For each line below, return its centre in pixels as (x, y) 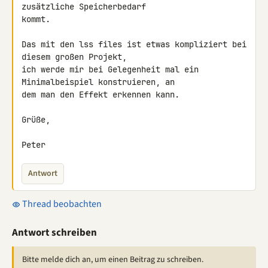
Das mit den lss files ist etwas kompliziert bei (134, 44)
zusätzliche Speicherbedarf (86, 7)
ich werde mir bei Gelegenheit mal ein (110, 69)
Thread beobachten (61, 204)
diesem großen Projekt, (77, 57)
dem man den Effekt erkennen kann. (100, 95)
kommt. (36, 19)
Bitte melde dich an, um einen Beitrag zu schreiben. (113, 260)
